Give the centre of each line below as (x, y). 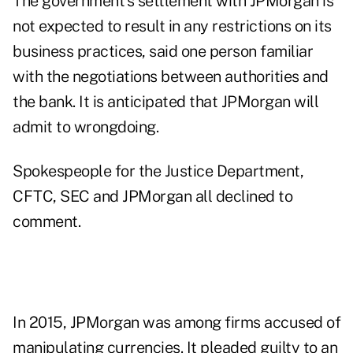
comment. (46, 222)
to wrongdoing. (105, 127)
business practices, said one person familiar (163, 52)
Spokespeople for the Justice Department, (158, 171)
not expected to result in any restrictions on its (172, 26)
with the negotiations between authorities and (171, 77)
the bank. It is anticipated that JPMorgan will (165, 102)
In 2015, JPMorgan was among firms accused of (176, 323)
